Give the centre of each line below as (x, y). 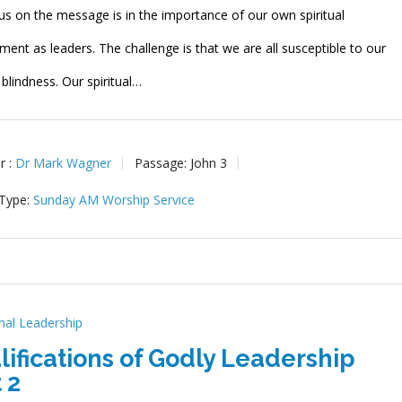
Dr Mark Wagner (64, 162)
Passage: (161, 162)
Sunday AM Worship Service (114, 200)
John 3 (209, 162)
